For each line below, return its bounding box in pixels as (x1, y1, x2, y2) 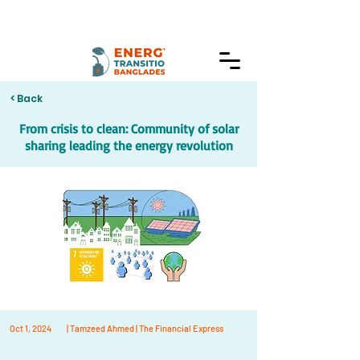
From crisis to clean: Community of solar (18, 121, 239, 137)
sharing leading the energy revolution (24, 137, 233, 153)
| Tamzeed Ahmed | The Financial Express (67, 323, 223, 333)
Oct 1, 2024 (10, 323, 51, 333)
